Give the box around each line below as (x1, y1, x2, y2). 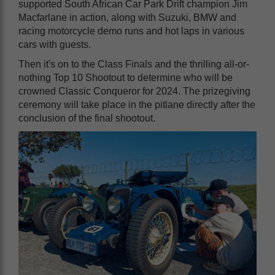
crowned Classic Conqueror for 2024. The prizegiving (18, 85, 250, 96)
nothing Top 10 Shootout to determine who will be (18, 72, 233, 83)
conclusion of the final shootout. (18, 112, 155, 123)
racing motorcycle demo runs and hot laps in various (18, 25, 244, 36)
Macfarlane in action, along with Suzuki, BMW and (18, 12, 236, 23)
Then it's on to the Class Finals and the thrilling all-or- (18, 58, 249, 69)
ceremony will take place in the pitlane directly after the (18, 99, 255, 110)
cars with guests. (18, 39, 91, 50)
